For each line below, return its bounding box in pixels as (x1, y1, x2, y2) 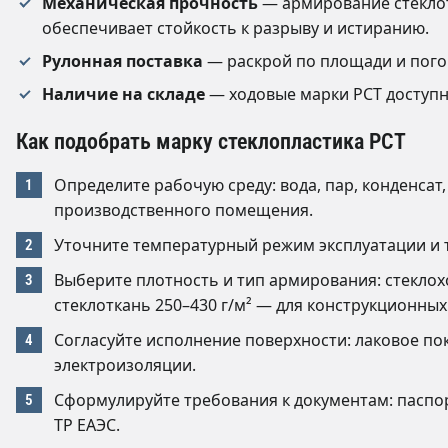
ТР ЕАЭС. (54, 413, 120, 436)
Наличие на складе (42, 82, 205, 105)
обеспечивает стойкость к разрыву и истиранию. (42, 16, 429, 39)
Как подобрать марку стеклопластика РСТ (16, 127, 406, 154)
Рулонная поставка (42, 49, 203, 72)
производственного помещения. (54, 198, 313, 221)
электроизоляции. (54, 353, 196, 376)
